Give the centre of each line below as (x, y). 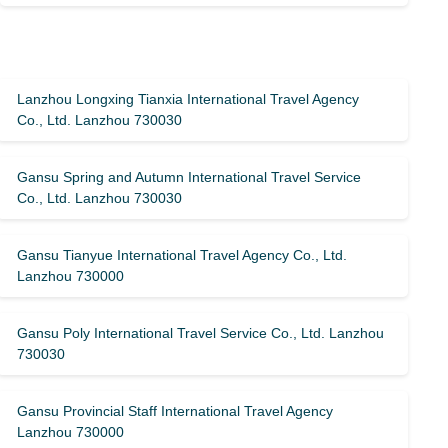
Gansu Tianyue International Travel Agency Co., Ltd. (182, 255)
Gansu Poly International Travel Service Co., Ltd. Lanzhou (201, 333)
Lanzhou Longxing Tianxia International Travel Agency (188, 99)
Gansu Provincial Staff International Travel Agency (175, 411)
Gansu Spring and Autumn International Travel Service (189, 177)
